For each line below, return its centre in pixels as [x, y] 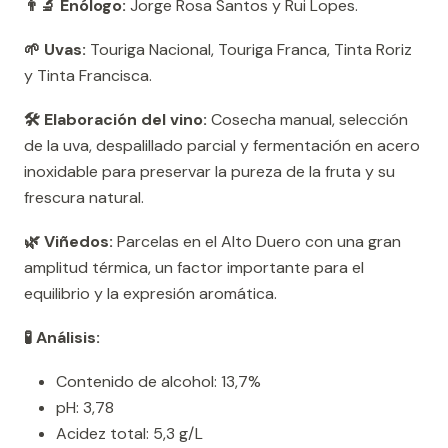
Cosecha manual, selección [307, 120]
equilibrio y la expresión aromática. [150, 294]
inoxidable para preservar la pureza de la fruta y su [209, 172]
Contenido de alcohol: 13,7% [158, 382]
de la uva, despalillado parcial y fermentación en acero [222, 146]
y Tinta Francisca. [88, 76]
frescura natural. [84, 198]
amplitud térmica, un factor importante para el [194, 268]
